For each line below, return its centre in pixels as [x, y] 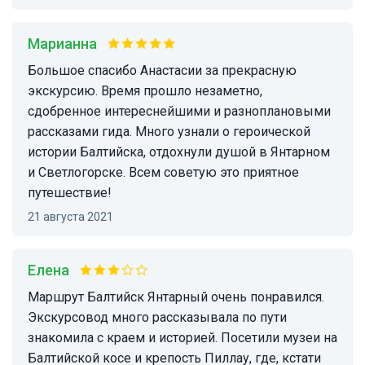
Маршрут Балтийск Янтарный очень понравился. [33, 297]
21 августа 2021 [74, 217]
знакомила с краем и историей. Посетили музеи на [182, 338]
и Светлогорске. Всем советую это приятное [163, 173]
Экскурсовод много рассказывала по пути [157, 318]
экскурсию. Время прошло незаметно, [145, 91]
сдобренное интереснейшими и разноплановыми [179, 112]
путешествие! [70, 193]
